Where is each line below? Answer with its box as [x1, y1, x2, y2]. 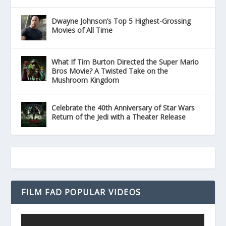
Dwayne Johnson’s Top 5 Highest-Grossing [51, 16, 191, 26]
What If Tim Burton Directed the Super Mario [51, 57, 199, 67]
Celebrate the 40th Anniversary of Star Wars [51, 103, 195, 113]
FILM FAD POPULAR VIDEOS [21, 187, 141, 198]
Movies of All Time [51, 25, 113, 35]
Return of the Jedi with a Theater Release [51, 112, 186, 122]
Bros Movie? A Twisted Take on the [51, 66, 168, 76]
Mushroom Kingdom [51, 75, 120, 85]
